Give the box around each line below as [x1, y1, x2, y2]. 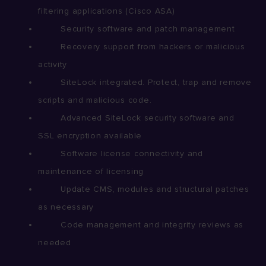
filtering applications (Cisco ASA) [38, 6, 175, 17]
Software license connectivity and [38, 148, 203, 159]
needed [38, 237, 71, 248]
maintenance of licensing [38, 166, 144, 177]
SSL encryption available [38, 131, 142, 141]
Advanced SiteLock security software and [38, 113, 235, 123]
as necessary [38, 202, 94, 213]
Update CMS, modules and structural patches [38, 184, 249, 195]
